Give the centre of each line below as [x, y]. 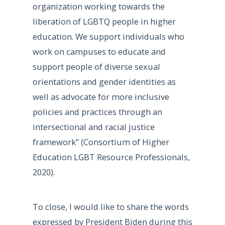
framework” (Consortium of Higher [101, 142]
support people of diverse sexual [96, 66]
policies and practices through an [97, 111]
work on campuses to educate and [99, 51]
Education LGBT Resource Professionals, [111, 157]
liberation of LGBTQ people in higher [104, 21]
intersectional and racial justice [93, 127]
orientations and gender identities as [104, 81]
